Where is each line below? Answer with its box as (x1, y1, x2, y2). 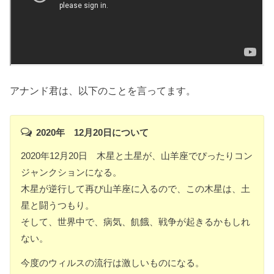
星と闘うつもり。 (21, 200, 95, 211)
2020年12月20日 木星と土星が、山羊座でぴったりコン (21, 150, 253, 161)
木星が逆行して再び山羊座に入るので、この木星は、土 (21, 183, 251, 194)
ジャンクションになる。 (21, 167, 122, 178)
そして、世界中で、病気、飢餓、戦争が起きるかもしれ (21, 217, 251, 228)
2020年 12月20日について (35, 127, 149, 138)
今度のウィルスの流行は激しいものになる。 (21, 257, 205, 268)
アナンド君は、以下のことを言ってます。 (10, 84, 196, 96)
